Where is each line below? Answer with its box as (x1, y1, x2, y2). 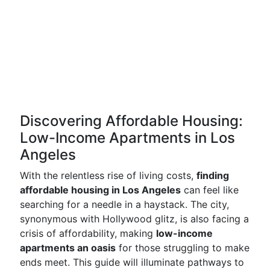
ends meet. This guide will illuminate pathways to (20, 256, 244, 268)
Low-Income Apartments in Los (20, 129, 235, 146)
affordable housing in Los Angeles (20, 184, 181, 196)
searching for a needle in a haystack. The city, (20, 198, 229, 210)
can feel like (181, 184, 239, 196)
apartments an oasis (20, 242, 116, 254)
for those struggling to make (116, 242, 250, 254)
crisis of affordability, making (20, 227, 156, 239)
